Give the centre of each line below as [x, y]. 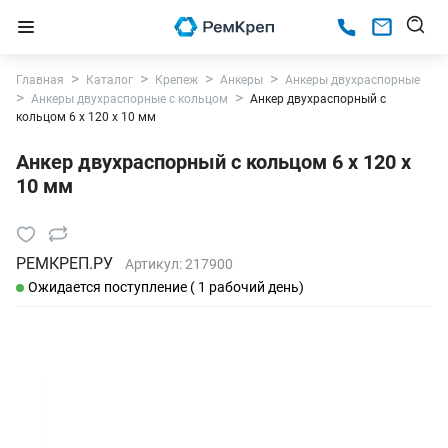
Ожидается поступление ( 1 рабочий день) [166, 287]
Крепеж [176, 79]
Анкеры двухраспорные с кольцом [129, 98]
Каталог [109, 79]
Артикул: [155, 263]
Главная [40, 79]
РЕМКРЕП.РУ [64, 264]
